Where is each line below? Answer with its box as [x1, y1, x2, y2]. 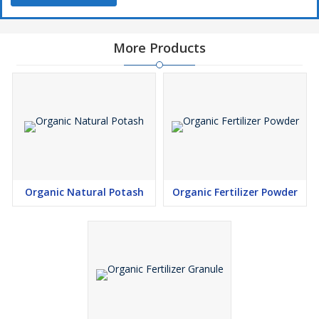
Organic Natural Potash [24, 185, 144, 199]
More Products [113, 39, 206, 56]
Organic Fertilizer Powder [172, 185, 298, 199]
